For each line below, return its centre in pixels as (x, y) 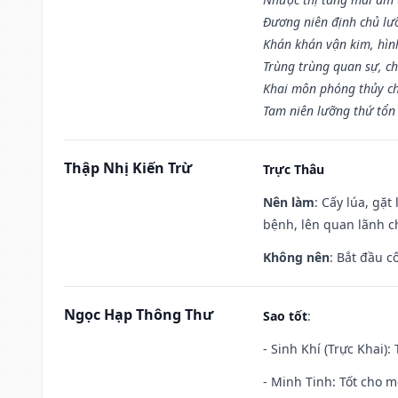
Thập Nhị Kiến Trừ (128, 167)
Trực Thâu (294, 169)
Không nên (296, 257)
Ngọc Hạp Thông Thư (139, 314)
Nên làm (289, 202)
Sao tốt (285, 315)
